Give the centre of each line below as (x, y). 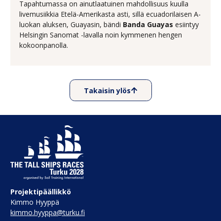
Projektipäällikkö (41, 192)
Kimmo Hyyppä (35, 202)
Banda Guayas (148, 24)
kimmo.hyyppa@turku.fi (48, 213)
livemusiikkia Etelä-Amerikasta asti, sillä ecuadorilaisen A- (110, 14)
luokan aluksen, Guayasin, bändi (71, 24)
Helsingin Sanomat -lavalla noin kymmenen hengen (100, 35)
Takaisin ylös (107, 90)
